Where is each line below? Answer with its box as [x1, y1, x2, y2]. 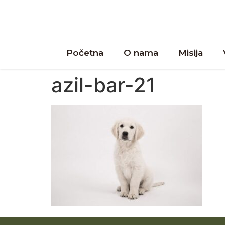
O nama [124, 48, 158, 58]
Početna [66, 48, 103, 58]
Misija [178, 48, 203, 58]
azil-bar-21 [51, 73, 156, 98]
